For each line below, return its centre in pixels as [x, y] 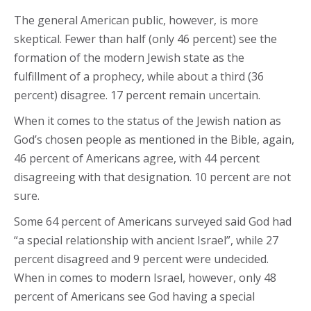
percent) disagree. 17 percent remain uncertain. [137, 95]
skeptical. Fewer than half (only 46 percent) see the [145, 39]
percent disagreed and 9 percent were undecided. [141, 259]
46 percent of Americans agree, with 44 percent [137, 158]
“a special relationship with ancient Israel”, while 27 [146, 240]
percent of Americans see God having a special [134, 296]
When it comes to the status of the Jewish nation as [148, 121]
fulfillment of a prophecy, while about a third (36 [139, 76]
